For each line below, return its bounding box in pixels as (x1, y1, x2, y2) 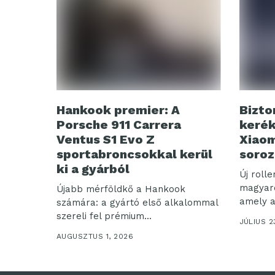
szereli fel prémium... (56, 211, 152, 222)
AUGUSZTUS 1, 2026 (56, 232, 134, 241)
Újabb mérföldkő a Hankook (56, 184, 185, 195)
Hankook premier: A (56, 103, 180, 118)
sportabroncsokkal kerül (56, 147, 212, 162)
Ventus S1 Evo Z (56, 132, 155, 147)
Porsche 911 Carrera (56, 117, 181, 133)
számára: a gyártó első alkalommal (56, 197, 219, 209)
